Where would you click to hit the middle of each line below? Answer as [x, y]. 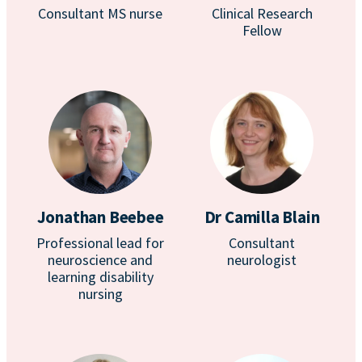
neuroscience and [100, 260]
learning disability [100, 277]
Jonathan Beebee [100, 217]
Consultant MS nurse [100, 13]
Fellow [262, 30]
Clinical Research [262, 13]
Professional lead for [100, 243]
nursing [100, 294]
